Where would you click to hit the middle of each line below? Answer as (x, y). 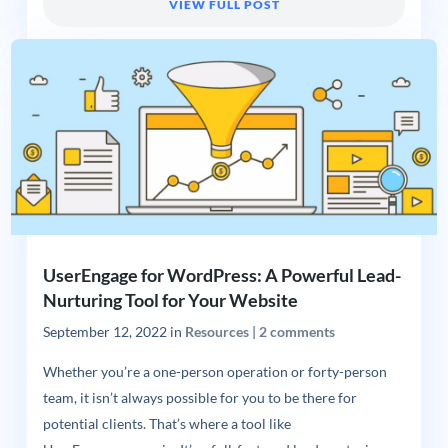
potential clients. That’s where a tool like (166, 423)
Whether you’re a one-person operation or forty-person (214, 371)
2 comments (296, 332)
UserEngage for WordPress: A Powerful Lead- (221, 274)
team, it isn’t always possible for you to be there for (199, 397)
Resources (216, 332)
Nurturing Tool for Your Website (170, 299)
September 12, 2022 (104, 332)
